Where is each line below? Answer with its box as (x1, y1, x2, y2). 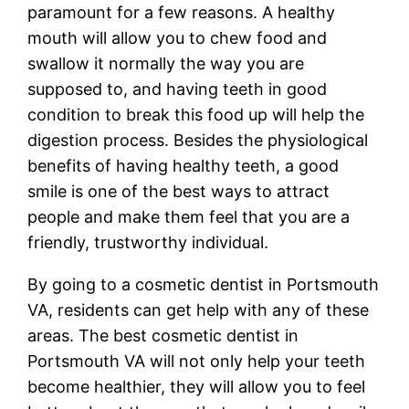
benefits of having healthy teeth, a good (27, 155, 340, 175)
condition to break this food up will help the (27, 104, 365, 124)
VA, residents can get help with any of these (27, 299, 370, 320)
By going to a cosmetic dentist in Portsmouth (27, 274, 380, 294)
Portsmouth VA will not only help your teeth (27, 351, 366, 371)
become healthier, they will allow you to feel (27, 376, 366, 396)
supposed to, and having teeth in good (27, 79, 328, 99)
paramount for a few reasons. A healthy (27, 2, 336, 22)
